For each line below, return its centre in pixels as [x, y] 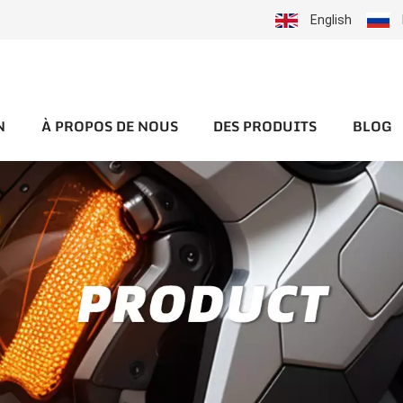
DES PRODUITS [265, 127]
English [331, 20]
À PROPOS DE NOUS [109, 127]
